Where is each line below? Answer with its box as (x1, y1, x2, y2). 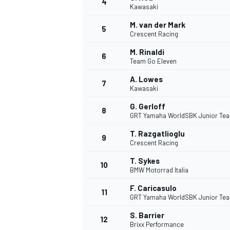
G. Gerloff (130, 102, 165, 111)
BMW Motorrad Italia (130, 166, 188, 175)
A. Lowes (130, 74, 163, 84)
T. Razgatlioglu (130, 129, 185, 139)
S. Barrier (130, 210, 164, 220)
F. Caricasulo (130, 183, 177, 193)
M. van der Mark (130, 20, 185, 30)
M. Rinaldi (130, 47, 164, 57)
